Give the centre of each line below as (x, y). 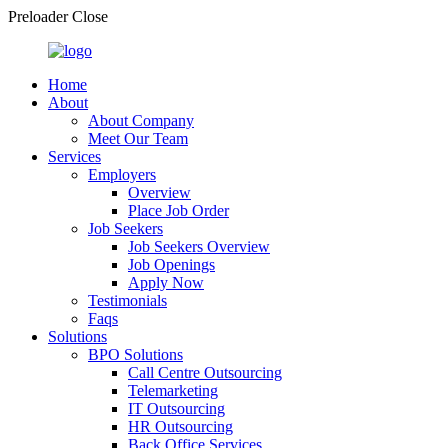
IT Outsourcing (176, 408)
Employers (122, 174)
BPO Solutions (135, 354)
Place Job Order (178, 210)
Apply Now (166, 282)
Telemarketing (173, 390)
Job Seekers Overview (199, 246)
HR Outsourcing (180, 426)
